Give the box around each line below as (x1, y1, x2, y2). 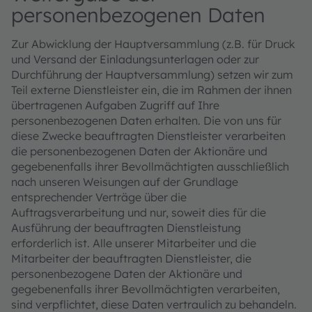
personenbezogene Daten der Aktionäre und (11, 267, 242, 281)
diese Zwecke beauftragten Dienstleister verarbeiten (11, 129, 286, 143)
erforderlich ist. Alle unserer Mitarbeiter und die (11, 236, 256, 250)
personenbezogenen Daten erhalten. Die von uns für (11, 114, 281, 127)
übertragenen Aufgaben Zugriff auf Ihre (11, 98, 219, 112)
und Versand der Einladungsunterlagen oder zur (11, 52, 259, 66)
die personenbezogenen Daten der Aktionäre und (11, 144, 267, 158)
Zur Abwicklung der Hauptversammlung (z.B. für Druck (11, 37, 295, 51)
